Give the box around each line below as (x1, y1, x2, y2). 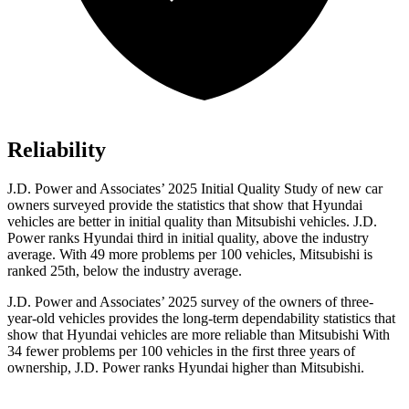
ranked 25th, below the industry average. (7, 263, 242, 279)
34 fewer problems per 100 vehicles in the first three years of (7, 343, 355, 360)
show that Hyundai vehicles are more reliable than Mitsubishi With (7, 327, 390, 343)
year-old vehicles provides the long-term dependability (7, 310, 320, 327)
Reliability (7, 138, 106, 163)
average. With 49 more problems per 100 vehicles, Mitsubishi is (7, 246, 372, 263)
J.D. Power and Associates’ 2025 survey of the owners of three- (7, 294, 373, 310)
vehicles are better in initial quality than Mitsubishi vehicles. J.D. (7, 214, 377, 230)
